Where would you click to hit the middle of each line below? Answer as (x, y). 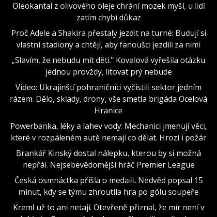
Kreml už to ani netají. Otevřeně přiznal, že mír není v (108, 207)
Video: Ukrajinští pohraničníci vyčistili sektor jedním (108, 87)
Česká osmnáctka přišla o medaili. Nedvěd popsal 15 (108, 180)
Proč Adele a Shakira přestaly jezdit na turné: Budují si (108, 33)
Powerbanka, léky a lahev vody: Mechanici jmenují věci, (108, 126)
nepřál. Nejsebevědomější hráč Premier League (108, 165)
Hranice (108, 110)
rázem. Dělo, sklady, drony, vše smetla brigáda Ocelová (108, 99)
